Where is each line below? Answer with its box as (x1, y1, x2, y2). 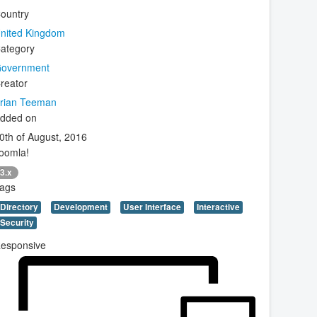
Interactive (197, 200, 240, 213)
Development (54, 200, 108, 213)
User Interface (123, 200, 181, 213)
